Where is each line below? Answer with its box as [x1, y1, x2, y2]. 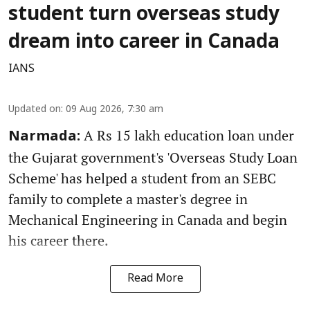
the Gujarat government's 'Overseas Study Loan [8, 148, 298, 167]
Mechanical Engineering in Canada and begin [8, 210, 287, 230]
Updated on [8, 104, 61, 116]
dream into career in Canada [8, 31, 280, 55]
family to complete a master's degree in [8, 190, 248, 209]
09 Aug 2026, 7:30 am [66, 104, 163, 116]
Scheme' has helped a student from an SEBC [8, 169, 276, 188]
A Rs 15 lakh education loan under [80, 126, 294, 145]
